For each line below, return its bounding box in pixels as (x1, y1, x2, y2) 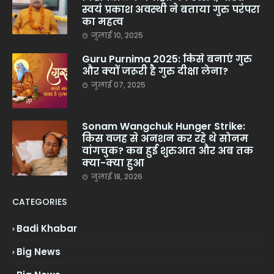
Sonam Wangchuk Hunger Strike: (82, 119, 245, 133)
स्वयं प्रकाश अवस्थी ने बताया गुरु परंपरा (82, 2, 260, 17)
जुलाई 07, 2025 (91, 80, 146, 90)
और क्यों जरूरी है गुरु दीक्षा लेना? (82, 64, 228, 78)
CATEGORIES (12, 196, 67, 208)
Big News (17, 245, 61, 258)
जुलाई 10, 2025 (91, 30, 143, 40)
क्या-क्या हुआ (82, 156, 144, 170)
